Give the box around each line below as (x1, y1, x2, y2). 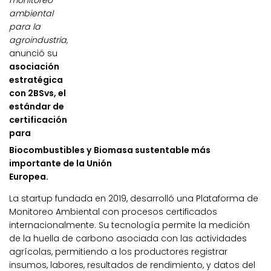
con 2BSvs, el (9, 87, 66, 100)
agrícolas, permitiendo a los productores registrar (9, 246, 227, 258)
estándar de (9, 100, 64, 113)
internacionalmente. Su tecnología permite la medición (9, 219, 250, 232)
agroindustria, (9, 34, 68, 47)
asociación (9, 60, 59, 73)
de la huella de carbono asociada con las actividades (9, 232, 247, 245)
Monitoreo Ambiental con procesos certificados (9, 206, 217, 218)
